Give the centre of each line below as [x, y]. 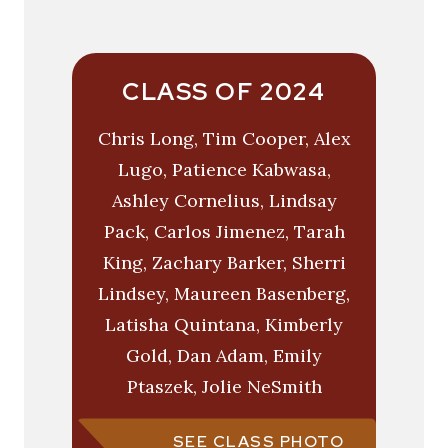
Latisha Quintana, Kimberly [224, 325]
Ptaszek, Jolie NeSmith [224, 387]
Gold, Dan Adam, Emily [224, 356]
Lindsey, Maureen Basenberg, [224, 294]
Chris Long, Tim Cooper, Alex [224, 139]
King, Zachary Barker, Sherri [224, 263]
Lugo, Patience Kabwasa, [224, 170]
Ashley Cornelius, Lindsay [224, 201]
